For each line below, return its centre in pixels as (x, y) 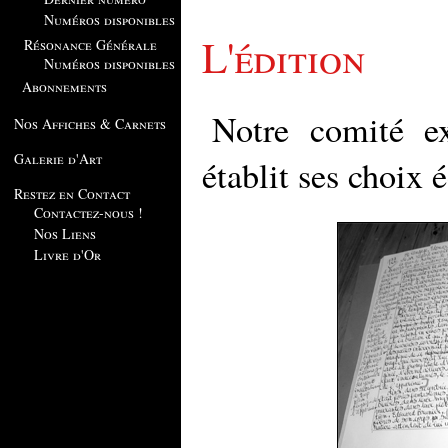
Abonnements (64, 86)
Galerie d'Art (58, 158)
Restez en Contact (72, 193)
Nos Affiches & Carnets (90, 123)
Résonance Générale (90, 44)
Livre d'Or (67, 254)
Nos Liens (65, 233)
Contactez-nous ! (88, 212)
